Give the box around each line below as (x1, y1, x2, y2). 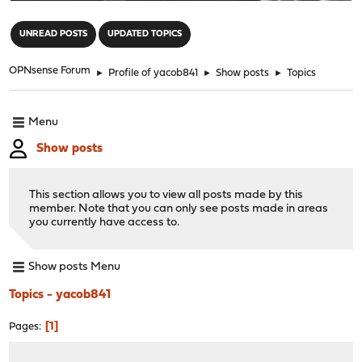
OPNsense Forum (9, 65, 91, 76)
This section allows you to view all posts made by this (29, 188, 304, 201)
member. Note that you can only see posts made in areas (29, 202, 329, 215)
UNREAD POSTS (19, 29, 88, 39)
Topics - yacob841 (9, 288, 112, 301)
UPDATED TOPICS (107, 29, 183, 39)
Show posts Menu (28, 261, 121, 274)
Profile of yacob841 (108, 67, 199, 78)
